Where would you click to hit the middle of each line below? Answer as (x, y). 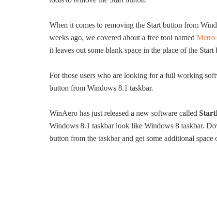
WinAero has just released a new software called (124, 113)
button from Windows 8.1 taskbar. (101, 88)
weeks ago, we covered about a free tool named (123, 38)
